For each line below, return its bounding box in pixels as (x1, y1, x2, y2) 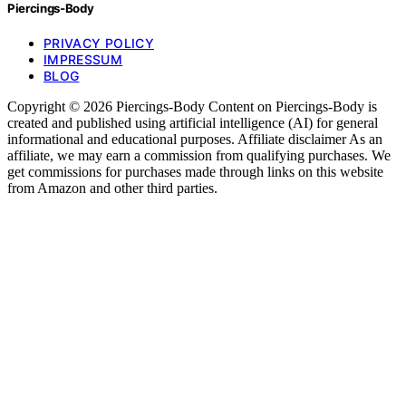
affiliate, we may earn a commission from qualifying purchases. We (7, 147, 391, 163)
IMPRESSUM (43, 51, 123, 67)
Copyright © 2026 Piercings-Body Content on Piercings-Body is (7, 98, 377, 114)
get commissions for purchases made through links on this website (7, 163, 383, 179)
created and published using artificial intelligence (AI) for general (7, 114, 378, 130)
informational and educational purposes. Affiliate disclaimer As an (7, 130, 382, 147)
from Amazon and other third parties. (7, 179, 217, 196)
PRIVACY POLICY (43, 34, 154, 51)
